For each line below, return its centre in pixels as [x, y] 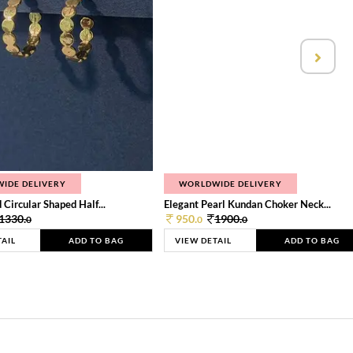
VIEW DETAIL [204, 241]
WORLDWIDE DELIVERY [231, 184]
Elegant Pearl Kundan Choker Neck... [248, 204]
